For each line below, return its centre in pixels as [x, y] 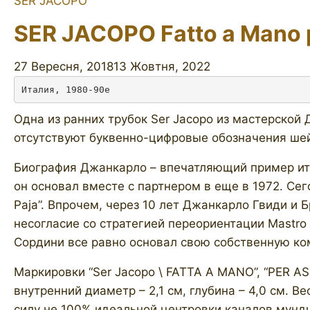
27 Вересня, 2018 [64, 67]
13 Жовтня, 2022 [162, 67]
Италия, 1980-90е [65, 89]
